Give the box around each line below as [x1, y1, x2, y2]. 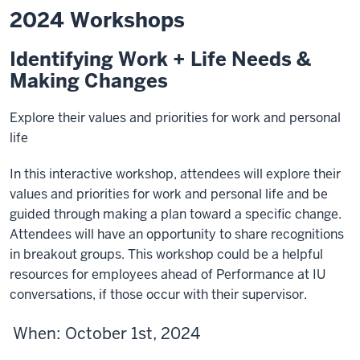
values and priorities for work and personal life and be [10, 186, 328, 202]
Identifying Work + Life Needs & [10, 47, 311, 72]
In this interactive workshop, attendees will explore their [10, 166, 341, 182]
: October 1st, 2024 [56, 323, 200, 344]
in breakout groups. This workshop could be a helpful [10, 246, 323, 263]
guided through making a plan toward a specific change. [10, 206, 342, 223]
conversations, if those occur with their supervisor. [10, 286, 307, 303]
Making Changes [10, 68, 168, 93]
